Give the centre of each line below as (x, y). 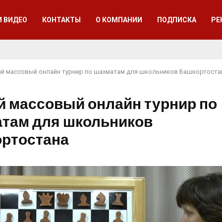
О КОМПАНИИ (119, 20)
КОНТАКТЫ (62, 20)
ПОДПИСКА (177, 20)
